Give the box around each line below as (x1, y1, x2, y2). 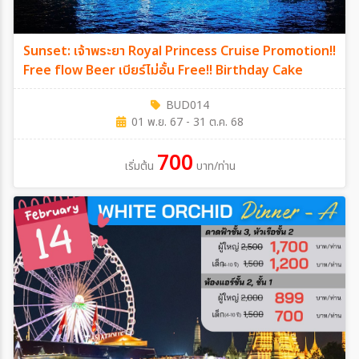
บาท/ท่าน (196, 158, 236, 175)
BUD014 (165, 97, 209, 115)
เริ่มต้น (123, 158, 154, 175)
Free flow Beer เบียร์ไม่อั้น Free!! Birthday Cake (23, 61, 303, 81)
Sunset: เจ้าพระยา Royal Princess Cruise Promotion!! (23, 42, 263, 62)
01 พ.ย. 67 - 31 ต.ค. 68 (131, 114, 244, 131)
